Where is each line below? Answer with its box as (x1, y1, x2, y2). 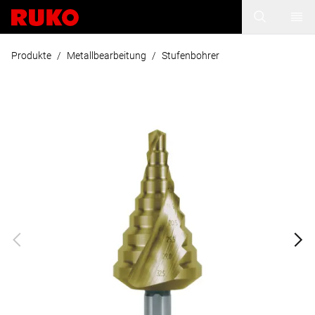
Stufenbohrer (162, 50, 219, 61)
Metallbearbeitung (67, 50, 146, 61)
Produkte (11, 50, 51, 61)
